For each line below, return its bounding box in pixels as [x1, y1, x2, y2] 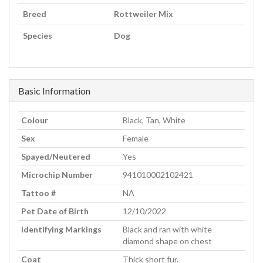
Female [123, 133, 149, 144]
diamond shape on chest [123, 236, 212, 247]
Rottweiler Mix [114, 9, 173, 19]
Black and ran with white [123, 224, 212, 235]
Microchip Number [21, 170, 93, 180]
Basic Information [18, 85, 90, 97]
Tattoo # [21, 188, 56, 198]
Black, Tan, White [123, 115, 186, 126]
